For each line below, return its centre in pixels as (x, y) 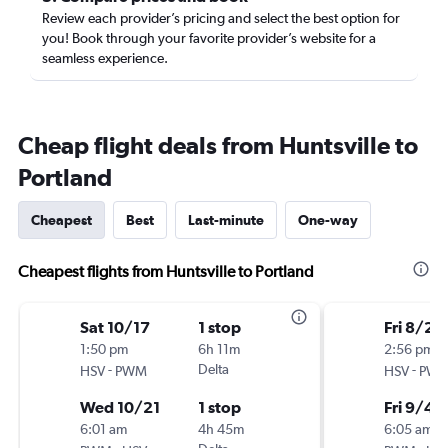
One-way (328, 220)
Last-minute (226, 220)
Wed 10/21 (120, 407)
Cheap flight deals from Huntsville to (218, 145)
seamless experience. (105, 58)
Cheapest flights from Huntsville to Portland (166, 271)
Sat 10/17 (115, 327)
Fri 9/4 (409, 407)
